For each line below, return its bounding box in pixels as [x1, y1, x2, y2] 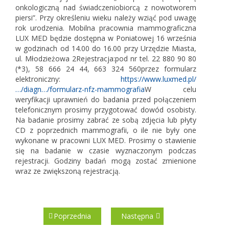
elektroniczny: [15, 74, 121, 84]
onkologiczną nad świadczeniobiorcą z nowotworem [15, 2, 196, 12]
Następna [121, 211, 153, 221]
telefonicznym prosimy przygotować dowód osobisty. [15, 104, 196, 114]
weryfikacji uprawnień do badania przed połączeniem [15, 94, 196, 104]
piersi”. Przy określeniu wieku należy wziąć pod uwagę [15, 12, 196, 22]
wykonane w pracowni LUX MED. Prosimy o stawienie [15, 135, 196, 145]
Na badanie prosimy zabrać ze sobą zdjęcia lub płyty [15, 114, 196, 125]
